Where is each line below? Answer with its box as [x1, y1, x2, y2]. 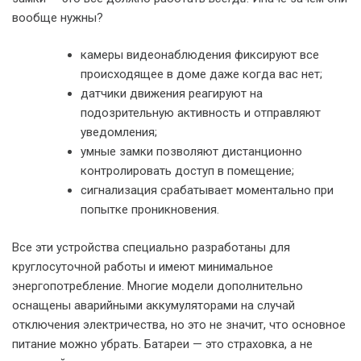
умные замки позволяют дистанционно [81, 144, 302, 159]
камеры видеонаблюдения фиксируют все [81, 48, 319, 62]
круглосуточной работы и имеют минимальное [12, 259, 273, 274]
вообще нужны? [12, 10, 103, 25]
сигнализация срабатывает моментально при [81, 183, 334, 197]
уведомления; [81, 125, 157, 139]
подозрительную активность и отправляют [81, 106, 321, 120]
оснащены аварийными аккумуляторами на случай [12, 297, 295, 313]
